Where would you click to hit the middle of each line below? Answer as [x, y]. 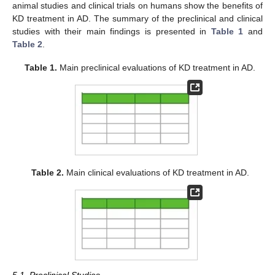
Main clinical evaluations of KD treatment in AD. [156, 172]
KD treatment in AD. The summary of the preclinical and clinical [137, 18]
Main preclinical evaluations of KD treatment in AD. [157, 67]
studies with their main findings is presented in [112, 31]
